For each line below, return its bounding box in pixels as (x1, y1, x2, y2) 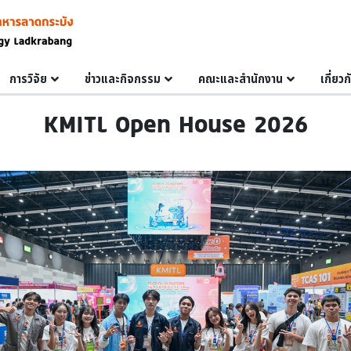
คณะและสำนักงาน (198, 70, 284, 89)
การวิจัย (9, 70, 47, 89)
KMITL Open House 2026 (43, 109, 308, 139)
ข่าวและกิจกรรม (85, 70, 161, 89)
